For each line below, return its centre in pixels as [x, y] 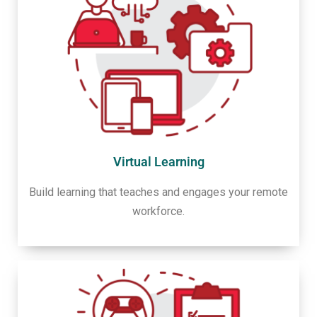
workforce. [158, 211]
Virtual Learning [158, 161]
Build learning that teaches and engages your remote [158, 192]
